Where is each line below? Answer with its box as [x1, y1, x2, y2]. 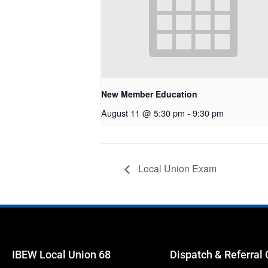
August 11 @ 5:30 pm [101, 106, 185, 120]
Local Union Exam [136, 162, 217, 176]
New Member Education [101, 88, 197, 100]
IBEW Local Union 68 [12, 248, 111, 261]
